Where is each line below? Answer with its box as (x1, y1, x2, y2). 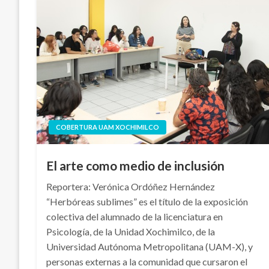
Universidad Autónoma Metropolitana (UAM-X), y (46, 240, 253, 252)
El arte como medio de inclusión (46, 157, 225, 173)
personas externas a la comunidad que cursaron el (46, 255, 248, 267)
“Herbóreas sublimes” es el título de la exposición (46, 195, 249, 207)
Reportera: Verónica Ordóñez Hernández (46, 180, 216, 192)
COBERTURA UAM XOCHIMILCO (56, 122, 160, 131)
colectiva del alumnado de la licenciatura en (46, 210, 223, 222)
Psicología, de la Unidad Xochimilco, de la (46, 225, 216, 237)
